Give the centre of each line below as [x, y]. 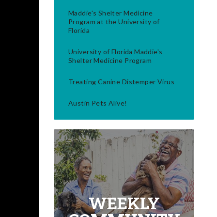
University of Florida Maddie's [116, 52]
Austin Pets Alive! [98, 103]
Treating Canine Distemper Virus [122, 82]
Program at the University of [114, 22]
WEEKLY [124, 202]
